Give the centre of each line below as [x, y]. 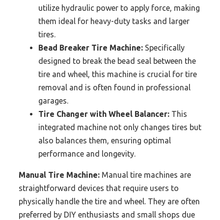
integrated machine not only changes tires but [120, 127]
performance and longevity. [87, 153]
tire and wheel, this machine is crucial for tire [118, 74]
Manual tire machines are [145, 175]
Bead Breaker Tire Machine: [91, 47]
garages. [53, 100]
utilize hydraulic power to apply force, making [119, 8]
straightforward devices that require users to [99, 188]
